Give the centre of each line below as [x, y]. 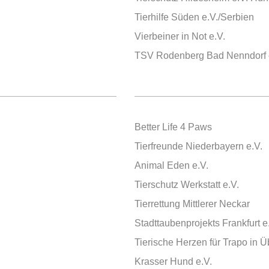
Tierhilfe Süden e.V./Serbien [194, 17]
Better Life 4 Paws [173, 127]
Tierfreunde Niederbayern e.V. [198, 146]
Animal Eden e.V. [171, 165]
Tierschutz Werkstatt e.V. [187, 185]
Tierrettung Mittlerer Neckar [192, 204]
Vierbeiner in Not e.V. [180, 36]
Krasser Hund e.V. [173, 261]
